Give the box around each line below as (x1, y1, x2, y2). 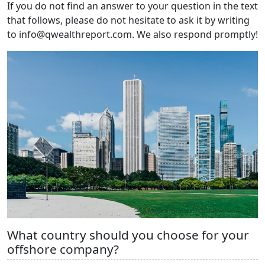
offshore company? (7, 240, 119, 257)
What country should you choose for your (7, 226, 249, 243)
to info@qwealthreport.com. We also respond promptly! (7, 28, 258, 41)
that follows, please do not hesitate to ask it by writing (7, 14, 250, 27)
